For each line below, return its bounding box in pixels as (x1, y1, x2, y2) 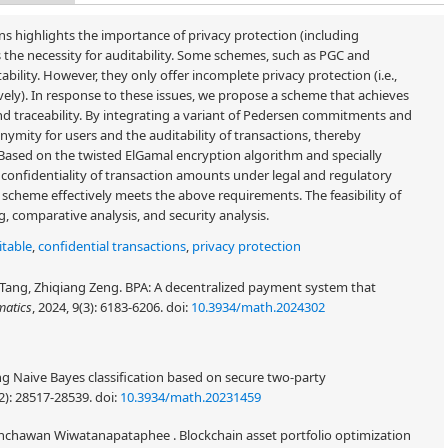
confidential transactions (38, 237, 186, 255)
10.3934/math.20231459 (120, 388, 261, 406)
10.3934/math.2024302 (191, 298, 325, 316)
